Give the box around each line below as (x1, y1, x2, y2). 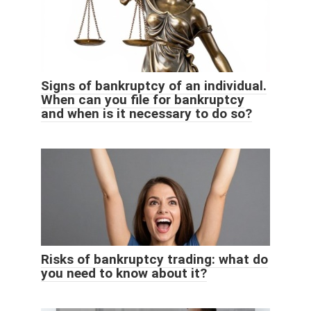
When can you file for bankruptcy (41, 92, 244, 108)
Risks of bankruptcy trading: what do (41, 251, 268, 268)
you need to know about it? (41, 265, 207, 282)
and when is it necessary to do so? (41, 106, 252, 122)
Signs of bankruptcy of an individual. (41, 78, 267, 94)
